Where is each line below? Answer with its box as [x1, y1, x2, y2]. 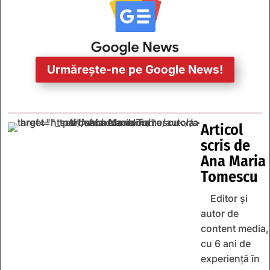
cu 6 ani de [201, 237, 251, 250]
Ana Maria [201, 152, 266, 171]
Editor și [210, 192, 248, 205]
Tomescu [201, 168, 258, 187]
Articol [201, 121, 243, 140]
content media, [201, 222, 269, 235]
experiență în [201, 253, 260, 265]
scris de [201, 136, 250, 155]
